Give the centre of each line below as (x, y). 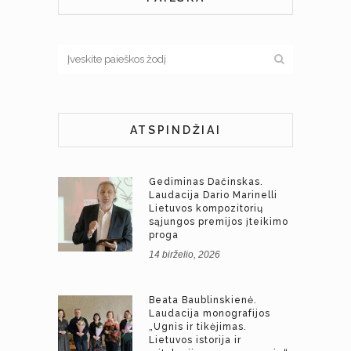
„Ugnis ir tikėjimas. (198, 326)
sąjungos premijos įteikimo (219, 221)
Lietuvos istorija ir (195, 340)
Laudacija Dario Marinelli (213, 195)
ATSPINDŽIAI (175, 130)
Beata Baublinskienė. (203, 300)
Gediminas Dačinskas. (206, 181)
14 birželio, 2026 (185, 254)
